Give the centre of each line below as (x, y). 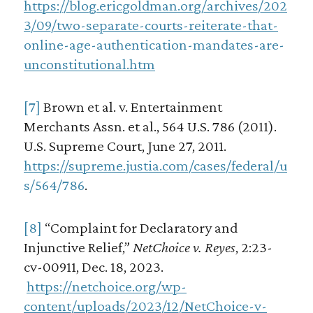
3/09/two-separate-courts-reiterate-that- (151, 25)
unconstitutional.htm (89, 64)
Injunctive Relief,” (78, 247)
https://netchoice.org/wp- (106, 286)
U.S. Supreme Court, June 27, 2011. (125, 146)
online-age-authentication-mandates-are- (154, 45)
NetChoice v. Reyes (184, 247)
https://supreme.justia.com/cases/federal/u (155, 166)
